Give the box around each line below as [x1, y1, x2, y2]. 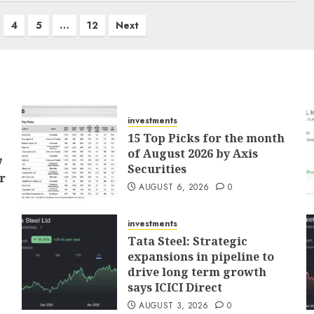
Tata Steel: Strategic [127, 233, 247, 249]
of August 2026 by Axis [127, 146, 258, 161]
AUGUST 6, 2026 [139, 181, 210, 193]
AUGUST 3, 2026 [139, 299, 209, 312]
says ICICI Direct [127, 280, 222, 295]
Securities [127, 161, 186, 177]
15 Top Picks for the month [127, 130, 285, 146]
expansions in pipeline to [127, 249, 274, 264]
